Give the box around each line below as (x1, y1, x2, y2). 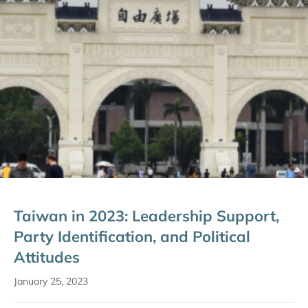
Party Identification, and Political (14, 227, 250, 246)
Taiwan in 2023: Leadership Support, (14, 206, 279, 225)
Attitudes (14, 247, 80, 267)
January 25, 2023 (14, 275, 88, 287)
